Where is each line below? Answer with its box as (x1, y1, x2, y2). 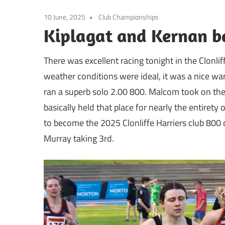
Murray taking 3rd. (44, 131, 114, 145)
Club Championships (98, 11, 159, 22)
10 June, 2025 (44, 11, 85, 22)
